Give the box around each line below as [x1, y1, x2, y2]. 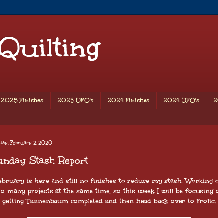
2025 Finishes [1, 96, 43, 105]
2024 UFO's [163, 96, 199, 105]
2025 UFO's [57, 96, 93, 105]
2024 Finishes [108, 96, 149, 105]
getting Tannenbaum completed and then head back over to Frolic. [2, 196, 216, 206]
